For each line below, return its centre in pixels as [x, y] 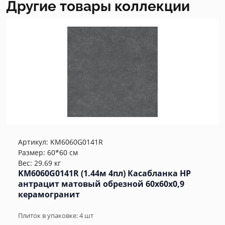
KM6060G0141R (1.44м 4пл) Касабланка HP [104, 174]
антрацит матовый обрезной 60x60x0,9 [101, 184]
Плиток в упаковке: [49, 216]
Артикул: [34, 142]
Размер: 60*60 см [48, 153]
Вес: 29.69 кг [39, 163]
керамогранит [49, 195]
